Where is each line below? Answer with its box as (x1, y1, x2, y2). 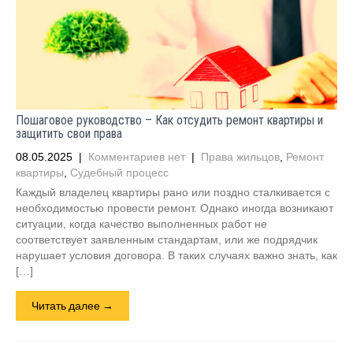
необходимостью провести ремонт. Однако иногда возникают (16, 202, 333, 214)
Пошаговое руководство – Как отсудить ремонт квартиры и (16, 113, 323, 128)
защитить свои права (16, 126, 122, 141)
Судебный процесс (70, 166, 169, 179)
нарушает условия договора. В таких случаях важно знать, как (16, 249, 337, 262)
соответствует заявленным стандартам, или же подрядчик (16, 233, 318, 246)
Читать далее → (32, 299, 113, 312)
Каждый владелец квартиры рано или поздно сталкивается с (16, 186, 330, 199)
